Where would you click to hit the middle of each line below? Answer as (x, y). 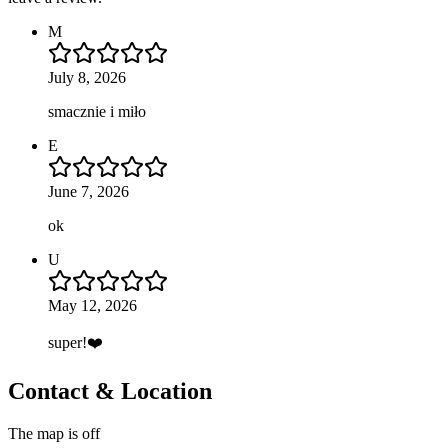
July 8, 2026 (87, 77)
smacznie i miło (97, 111)
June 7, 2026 (88, 191)
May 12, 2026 (92, 305)
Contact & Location (110, 390)
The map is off (54, 433)
